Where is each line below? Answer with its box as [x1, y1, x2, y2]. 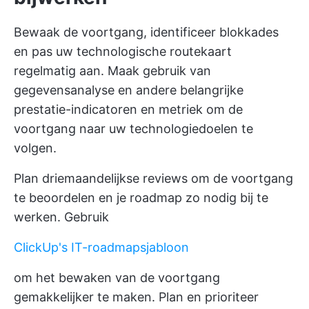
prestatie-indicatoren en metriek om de [14, 102, 243, 117]
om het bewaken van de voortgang [14, 270, 220, 286]
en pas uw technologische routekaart [14, 44, 232, 59]
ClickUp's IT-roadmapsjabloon [14, 240, 189, 255]
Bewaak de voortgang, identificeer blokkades [14, 25, 279, 40]
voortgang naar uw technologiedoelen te [14, 121, 253, 137]
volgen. [14, 141, 57, 156]
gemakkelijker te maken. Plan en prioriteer [14, 290, 259, 305]
